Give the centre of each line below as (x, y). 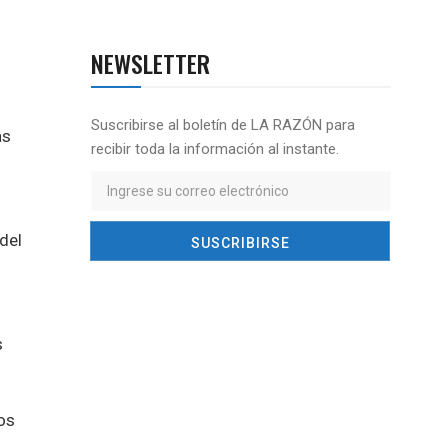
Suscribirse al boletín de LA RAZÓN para (223, 125)
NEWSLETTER (150, 63)
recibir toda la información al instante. (215, 149)
